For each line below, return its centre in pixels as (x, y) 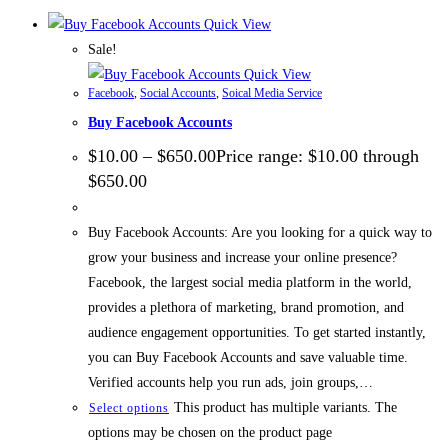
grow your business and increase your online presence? (242, 258)
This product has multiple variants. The (285, 408)
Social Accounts (178, 92)
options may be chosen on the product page (210, 433)
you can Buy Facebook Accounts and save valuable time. (248, 358)
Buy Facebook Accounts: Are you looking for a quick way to (260, 233)
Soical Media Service (272, 92)
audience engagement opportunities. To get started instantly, (257, 333)
